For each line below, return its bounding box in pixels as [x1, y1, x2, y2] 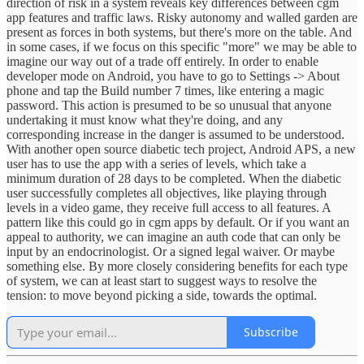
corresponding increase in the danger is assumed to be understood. [6, 127, 344, 141]
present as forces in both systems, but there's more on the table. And [6, 24, 352, 39]
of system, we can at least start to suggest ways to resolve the [6, 273, 317, 288]
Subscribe [244, 324, 298, 340]
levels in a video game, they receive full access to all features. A [6, 200, 331, 214]
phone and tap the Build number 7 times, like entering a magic [6, 83, 324, 97]
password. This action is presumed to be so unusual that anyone [6, 97, 331, 112]
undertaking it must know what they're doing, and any [6, 112, 283, 127]
